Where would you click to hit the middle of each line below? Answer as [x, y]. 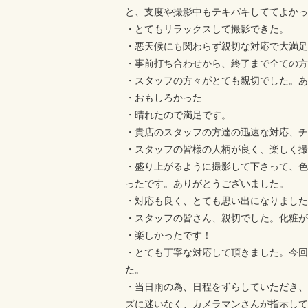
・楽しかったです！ [168, 235]
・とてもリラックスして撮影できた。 [207, 29]
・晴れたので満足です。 [178, 115]
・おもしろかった [164, 98]
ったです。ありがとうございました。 [207, 184]
